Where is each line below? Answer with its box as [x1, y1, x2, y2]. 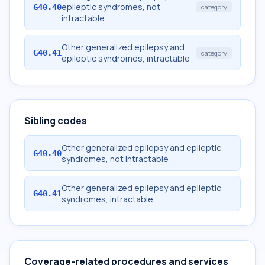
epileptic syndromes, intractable [62, 53, 190, 64]
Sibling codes [24, 114, 87, 127]
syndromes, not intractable [62, 153, 169, 164]
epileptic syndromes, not [62, 1, 160, 12]
